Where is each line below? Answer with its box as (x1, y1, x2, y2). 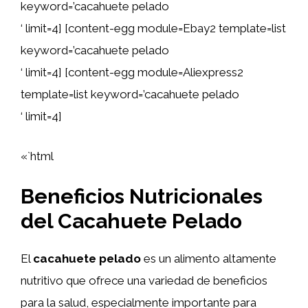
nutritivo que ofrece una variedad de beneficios (21, 274, 267, 287)
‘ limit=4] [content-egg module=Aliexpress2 (21, 65, 243, 79)
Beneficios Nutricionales (21, 184, 263, 208)
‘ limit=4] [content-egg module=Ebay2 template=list (21, 21, 286, 35)
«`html (21, 148, 54, 163)
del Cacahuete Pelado (21, 209, 242, 233)
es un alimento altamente (141, 252, 276, 265)
